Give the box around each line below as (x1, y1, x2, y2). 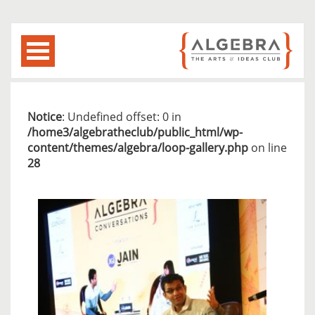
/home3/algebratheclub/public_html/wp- (27, 124, 243, 140)
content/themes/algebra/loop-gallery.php (27, 140, 248, 155)
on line (248, 140, 287, 155)
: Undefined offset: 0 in (62, 109, 181, 124)
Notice (27, 109, 62, 124)
